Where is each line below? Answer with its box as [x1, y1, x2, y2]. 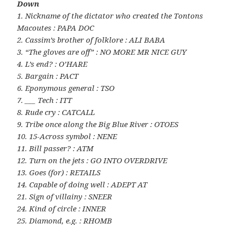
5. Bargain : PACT [17, 70, 79, 81]
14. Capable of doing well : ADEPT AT [17, 179, 148, 189]
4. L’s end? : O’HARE [17, 58, 88, 69]
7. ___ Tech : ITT [17, 94, 72, 105]
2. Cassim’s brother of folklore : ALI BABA [17, 34, 166, 45]
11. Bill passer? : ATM [17, 143, 94, 153]
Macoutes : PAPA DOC [17, 22, 94, 33]
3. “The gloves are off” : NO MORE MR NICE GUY [17, 46, 187, 57]
